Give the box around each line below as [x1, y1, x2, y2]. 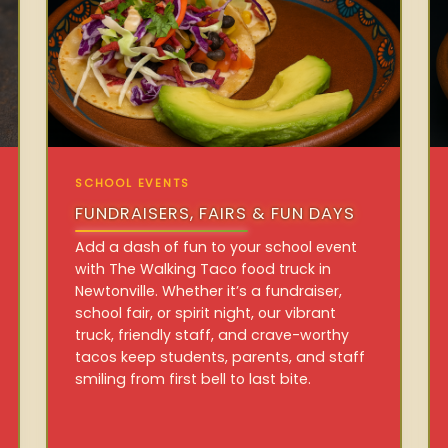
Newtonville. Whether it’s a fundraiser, [75, 280, 343, 301]
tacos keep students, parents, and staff [75, 346, 366, 367]
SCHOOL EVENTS [75, 175, 190, 192]
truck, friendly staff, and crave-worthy [75, 324, 350, 345]
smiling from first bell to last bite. [75, 368, 312, 389]
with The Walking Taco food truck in [75, 258, 332, 279]
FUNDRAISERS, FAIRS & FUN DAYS [75, 202, 355, 226]
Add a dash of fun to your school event [75, 236, 358, 257]
